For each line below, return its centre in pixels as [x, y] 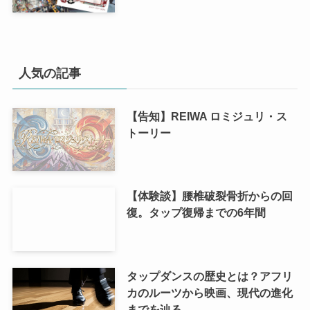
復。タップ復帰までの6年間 [196, 213]
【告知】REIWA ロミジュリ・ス [207, 116]
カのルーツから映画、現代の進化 [209, 293]
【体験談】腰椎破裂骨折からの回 [209, 196]
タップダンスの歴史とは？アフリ [209, 276]
